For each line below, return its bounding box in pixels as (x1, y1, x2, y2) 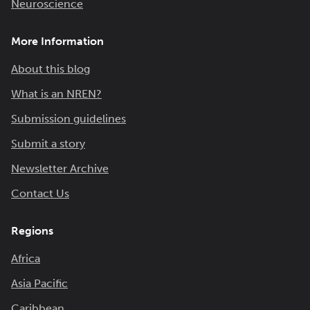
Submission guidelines (11, 112, 126, 125)
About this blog (11, 62, 90, 75)
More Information (11, 35, 104, 48)
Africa (11, 252, 40, 265)
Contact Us (11, 187, 69, 200)
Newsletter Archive (11, 162, 109, 175)
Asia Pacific (11, 277, 68, 290)
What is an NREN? (11, 87, 102, 100)
